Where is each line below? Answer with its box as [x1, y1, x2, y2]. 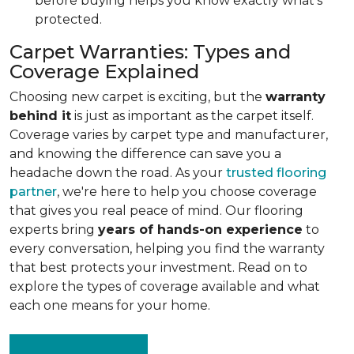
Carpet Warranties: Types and [9, 40, 291, 63]
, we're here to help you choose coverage [57, 184, 317, 199]
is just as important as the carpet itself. [71, 108, 314, 123]
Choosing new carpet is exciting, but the [9, 89, 265, 104]
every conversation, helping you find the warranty [9, 241, 325, 256]
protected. [35, 12, 102, 27]
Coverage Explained [9, 60, 199, 83]
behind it [9, 108, 71, 123]
